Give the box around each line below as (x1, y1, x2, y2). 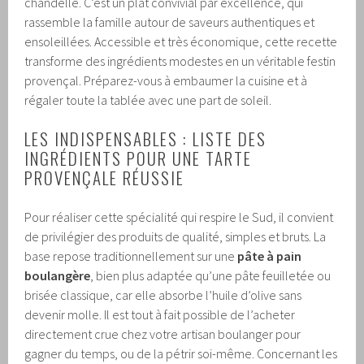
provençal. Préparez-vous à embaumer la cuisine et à (24, 71, 308, 89)
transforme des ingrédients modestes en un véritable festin (24, 52, 336, 69)
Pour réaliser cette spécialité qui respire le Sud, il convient (24, 208, 334, 225)
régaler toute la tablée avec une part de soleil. (24, 91, 272, 108)
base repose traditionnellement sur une (24, 247, 238, 264)
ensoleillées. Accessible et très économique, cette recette (24, 32, 338, 50)
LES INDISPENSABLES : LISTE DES (24, 125, 267, 151)
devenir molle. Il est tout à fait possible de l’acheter (24, 305, 296, 323)
